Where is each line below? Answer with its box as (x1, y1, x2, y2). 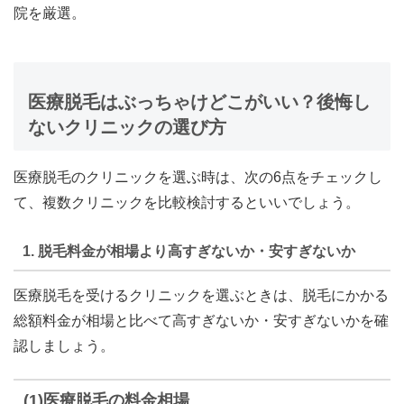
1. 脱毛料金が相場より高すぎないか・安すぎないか (22, 243, 355, 259)
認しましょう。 (14, 338, 115, 354)
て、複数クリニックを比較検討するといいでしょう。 (14, 194, 360, 210)
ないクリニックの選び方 (28, 116, 226, 137)
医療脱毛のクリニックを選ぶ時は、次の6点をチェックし (14, 169, 382, 185)
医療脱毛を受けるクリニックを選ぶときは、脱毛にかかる (14, 288, 389, 304)
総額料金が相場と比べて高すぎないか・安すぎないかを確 (14, 313, 389, 329)
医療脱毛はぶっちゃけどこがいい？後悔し (28, 91, 371, 112)
